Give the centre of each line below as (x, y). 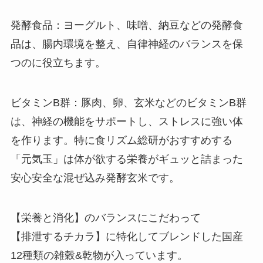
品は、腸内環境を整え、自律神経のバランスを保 (127, 44)
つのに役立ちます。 (58, 63)
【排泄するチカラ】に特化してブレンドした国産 (127, 237)
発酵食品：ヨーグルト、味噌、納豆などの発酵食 (127, 26)
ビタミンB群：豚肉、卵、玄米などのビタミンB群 (128, 103)
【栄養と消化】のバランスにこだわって (105, 218)
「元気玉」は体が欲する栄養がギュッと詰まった (127, 159)
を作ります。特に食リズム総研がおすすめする (121, 141)
